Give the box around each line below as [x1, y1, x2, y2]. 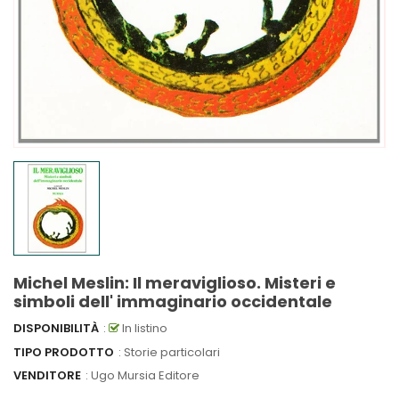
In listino [119, 320, 167, 337]
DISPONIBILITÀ [13, 320, 99, 337]
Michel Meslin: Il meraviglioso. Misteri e [13, 272, 336, 294]
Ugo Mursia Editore [91, 367, 199, 384]
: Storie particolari [118, 343, 220, 361]
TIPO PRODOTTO [13, 343, 114, 361]
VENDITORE [13, 367, 81, 384]
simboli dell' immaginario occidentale [13, 290, 332, 313]
